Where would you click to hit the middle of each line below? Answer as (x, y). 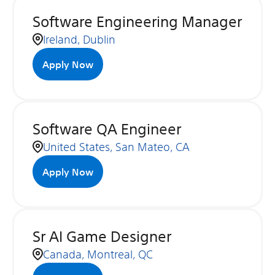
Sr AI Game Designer (102, 236)
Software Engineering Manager (137, 21)
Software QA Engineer (107, 129)
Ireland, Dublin (79, 39)
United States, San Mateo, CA (116, 146)
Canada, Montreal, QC (98, 254)
